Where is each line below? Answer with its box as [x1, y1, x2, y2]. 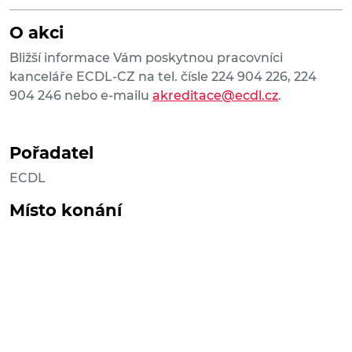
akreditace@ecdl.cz [152, 88, 278, 104]
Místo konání [9, 200, 122, 221]
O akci [9, 23, 64, 43]
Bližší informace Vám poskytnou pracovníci [9, 50, 283, 66]
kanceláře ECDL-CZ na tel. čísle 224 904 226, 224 [9, 69, 317, 85]
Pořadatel [9, 143, 93, 163]
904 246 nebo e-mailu [9, 88, 152, 104]
